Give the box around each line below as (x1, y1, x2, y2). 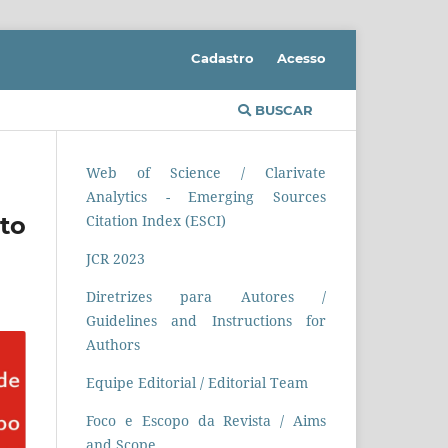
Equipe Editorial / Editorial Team (86, 372, 308, 392)
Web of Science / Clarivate (86, 162, 326, 182)
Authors (86, 334, 140, 354)
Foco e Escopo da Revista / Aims (86, 410, 326, 430)
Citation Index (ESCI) (86, 210, 226, 230)
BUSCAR (251, 101, 313, 118)
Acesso (277, 49, 326, 66)
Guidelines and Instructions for (86, 310, 326, 330)
